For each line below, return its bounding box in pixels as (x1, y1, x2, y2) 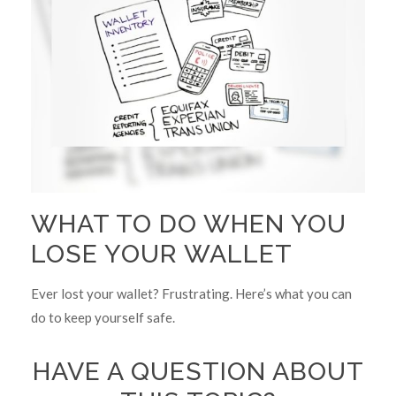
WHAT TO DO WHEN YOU (31, 208, 346, 239)
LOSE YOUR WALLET (31, 238, 293, 269)
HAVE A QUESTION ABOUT (32, 355, 364, 386)
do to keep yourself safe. (31, 308, 175, 325)
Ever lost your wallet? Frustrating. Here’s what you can (31, 285, 352, 301)
